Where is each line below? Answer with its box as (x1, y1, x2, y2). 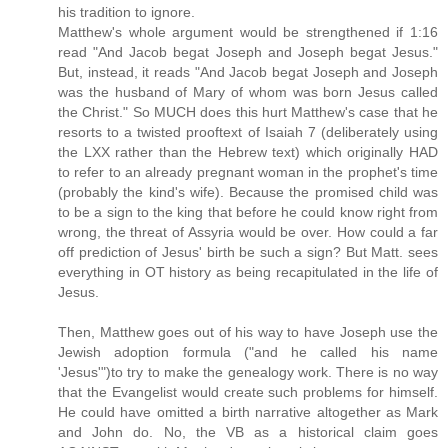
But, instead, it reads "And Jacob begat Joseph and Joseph (58, 63, 438, 80)
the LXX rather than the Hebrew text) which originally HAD (58, 143, 438, 160)
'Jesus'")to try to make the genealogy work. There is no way (58, 363, 438, 380)
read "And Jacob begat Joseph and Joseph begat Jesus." (58, 43, 438, 60)
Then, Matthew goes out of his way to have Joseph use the (58, 323, 438, 340)
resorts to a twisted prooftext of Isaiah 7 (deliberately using (58, 123, 438, 140)
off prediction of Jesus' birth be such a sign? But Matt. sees (58, 243, 438, 260)
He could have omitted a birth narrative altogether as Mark (58, 403, 438, 420)
